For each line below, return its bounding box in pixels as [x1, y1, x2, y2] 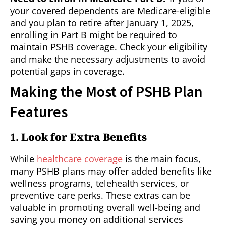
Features [10, 102, 68, 122]
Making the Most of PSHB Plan [10, 82, 203, 101]
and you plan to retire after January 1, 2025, [10, 17, 194, 29]
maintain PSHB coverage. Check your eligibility [10, 41, 207, 53]
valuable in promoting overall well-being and [10, 201, 200, 214]
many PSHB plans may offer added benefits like [10, 165, 212, 178]
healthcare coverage [37, 153, 123, 165]
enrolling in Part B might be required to [10, 29, 177, 41]
